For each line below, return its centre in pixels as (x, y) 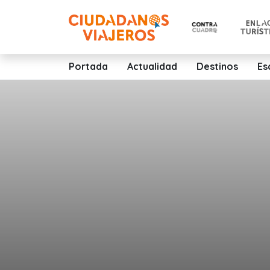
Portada (88, 66)
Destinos (217, 66)
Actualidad (152, 66)
